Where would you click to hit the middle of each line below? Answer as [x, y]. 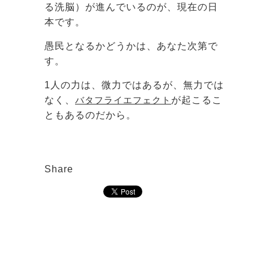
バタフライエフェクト [123, 100]
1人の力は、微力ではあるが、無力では [134, 85]
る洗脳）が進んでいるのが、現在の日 [131, 7]
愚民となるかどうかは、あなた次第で [131, 46]
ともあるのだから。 [90, 115]
